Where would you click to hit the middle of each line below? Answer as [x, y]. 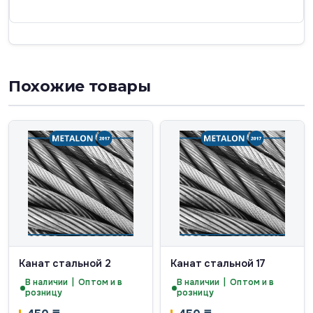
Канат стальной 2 [65, 263]
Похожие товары [80, 86]
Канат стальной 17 [218, 263]
